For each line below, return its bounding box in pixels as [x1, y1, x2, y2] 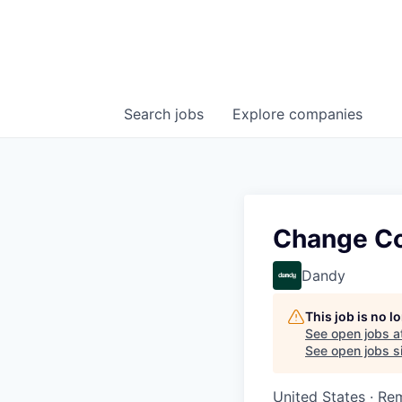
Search [124, 105, 175, 124]
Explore [232, 105, 289, 124]
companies [289, 105, 363, 124]
